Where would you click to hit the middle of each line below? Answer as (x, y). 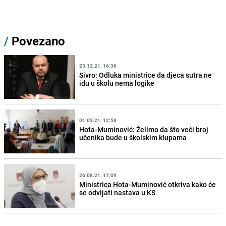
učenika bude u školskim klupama (133, 138)
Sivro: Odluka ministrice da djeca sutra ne (146, 75)
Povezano (37, 41)
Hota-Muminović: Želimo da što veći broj (144, 130)
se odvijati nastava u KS (118, 192)
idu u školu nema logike (117, 83)
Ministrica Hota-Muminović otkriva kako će (148, 184)
